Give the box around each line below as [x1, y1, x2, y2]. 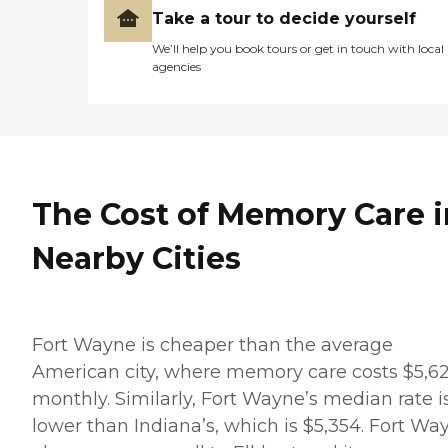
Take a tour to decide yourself [152, 9, 416, 29]
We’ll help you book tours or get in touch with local [152, 41, 444, 57]
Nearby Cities [32, 239, 241, 277]
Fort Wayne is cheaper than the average [32, 333, 393, 356]
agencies [152, 59, 201, 75]
